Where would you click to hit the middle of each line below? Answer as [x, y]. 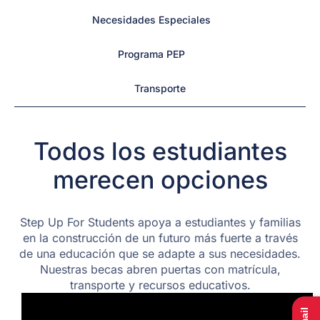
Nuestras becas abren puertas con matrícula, [160, 270]
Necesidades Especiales [151, 20]
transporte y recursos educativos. [160, 285]
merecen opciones [160, 180]
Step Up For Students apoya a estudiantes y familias [160, 222]
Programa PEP [151, 54]
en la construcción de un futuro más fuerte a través [160, 238]
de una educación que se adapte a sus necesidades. [160, 254]
